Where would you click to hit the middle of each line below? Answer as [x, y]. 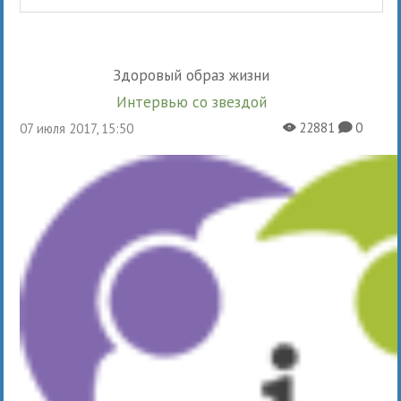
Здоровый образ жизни [196, 75]
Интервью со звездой [196, 102]
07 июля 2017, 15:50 [81, 128]
